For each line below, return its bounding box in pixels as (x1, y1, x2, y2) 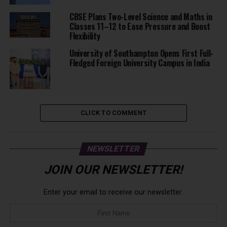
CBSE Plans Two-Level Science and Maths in (69, 11, 212, 23)
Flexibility (69, 30, 100, 43)
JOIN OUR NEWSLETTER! (44, 162, 183, 177)
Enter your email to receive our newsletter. (44, 188, 183, 197)
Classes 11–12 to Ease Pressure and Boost (69, 20, 211, 33)
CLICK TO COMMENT (80, 109, 147, 117)
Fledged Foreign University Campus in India (69, 57, 210, 69)
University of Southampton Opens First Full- (69, 47, 214, 60)
